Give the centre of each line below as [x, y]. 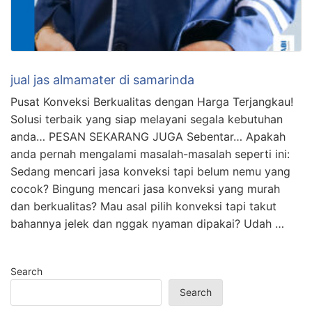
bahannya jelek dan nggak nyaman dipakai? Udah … [147, 224]
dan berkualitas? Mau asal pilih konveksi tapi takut [143, 206]
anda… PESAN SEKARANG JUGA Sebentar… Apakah [148, 137]
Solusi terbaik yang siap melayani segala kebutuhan [147, 119]
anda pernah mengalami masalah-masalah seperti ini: [150, 154]
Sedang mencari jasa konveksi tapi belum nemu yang [150, 172]
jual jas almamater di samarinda [102, 80]
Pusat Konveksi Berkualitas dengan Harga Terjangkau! [152, 102]
